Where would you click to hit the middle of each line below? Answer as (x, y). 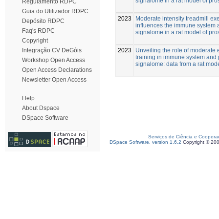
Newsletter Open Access (54, 80)
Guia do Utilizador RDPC (55, 11)
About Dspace (41, 108)
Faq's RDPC (38, 31)
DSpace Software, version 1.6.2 (145, 142)
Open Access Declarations (57, 70)
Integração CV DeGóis (52, 50)
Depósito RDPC (43, 21)
